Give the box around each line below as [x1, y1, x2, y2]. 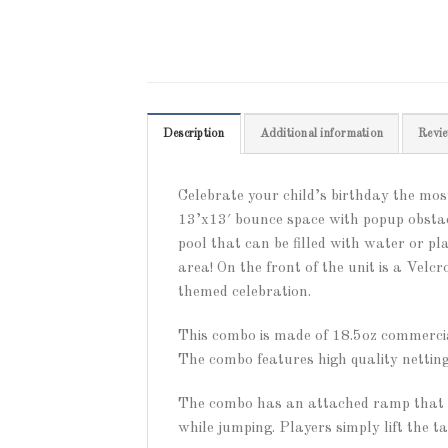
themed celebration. [178, 284, 311, 301]
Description [163, 128, 225, 141]
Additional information [259, 128, 384, 141]
